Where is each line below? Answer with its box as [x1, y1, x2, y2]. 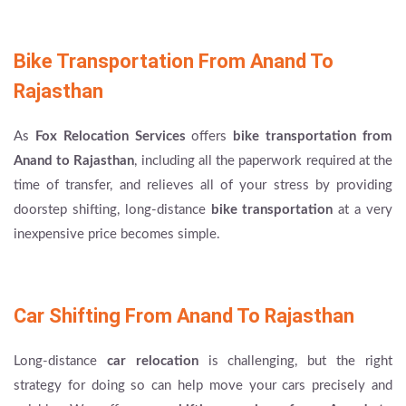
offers [185, 129, 234, 143]
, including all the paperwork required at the [134, 153, 393, 168]
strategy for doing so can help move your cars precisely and [14, 378, 392, 392]
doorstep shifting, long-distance [14, 202, 211, 217]
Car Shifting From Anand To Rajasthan [14, 304, 354, 327]
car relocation [106, 353, 198, 368]
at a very [338, 202, 393, 217]
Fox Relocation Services [34, 129, 186, 143]
